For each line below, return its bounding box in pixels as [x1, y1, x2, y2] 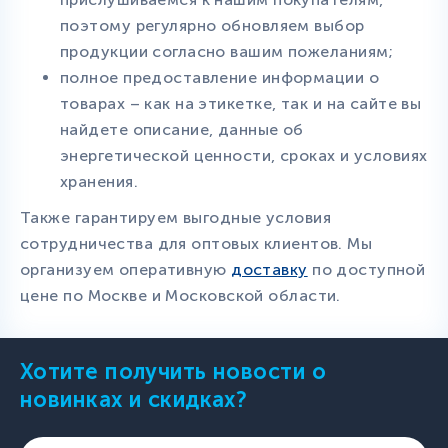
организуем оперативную [20, 259, 232, 279]
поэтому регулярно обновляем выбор [60, 15, 365, 35]
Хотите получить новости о [20, 357, 327, 385]
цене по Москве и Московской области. [20, 285, 341, 305]
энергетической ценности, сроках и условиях [60, 145, 428, 165]
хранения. [60, 171, 138, 191]
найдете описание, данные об [60, 119, 304, 139]
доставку [231, 259, 308, 279]
